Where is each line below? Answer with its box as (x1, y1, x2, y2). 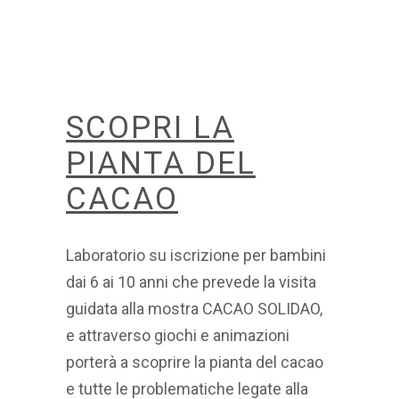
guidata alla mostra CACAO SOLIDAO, (66, 299, 322, 319)
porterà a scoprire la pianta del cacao (66, 353, 323, 372)
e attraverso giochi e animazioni (66, 326, 289, 346)
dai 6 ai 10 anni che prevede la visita (66, 273, 316, 292)
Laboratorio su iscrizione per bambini (66, 246, 326, 265)
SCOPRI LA (66, 110, 234, 147)
